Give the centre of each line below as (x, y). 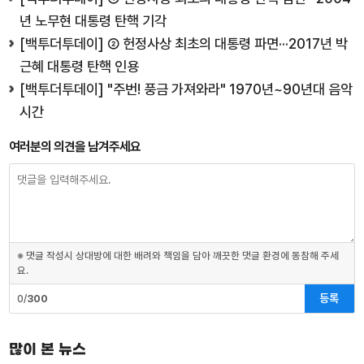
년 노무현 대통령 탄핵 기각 (93, 20)
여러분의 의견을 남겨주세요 (75, 147)
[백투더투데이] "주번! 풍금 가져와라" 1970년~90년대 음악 (186, 89)
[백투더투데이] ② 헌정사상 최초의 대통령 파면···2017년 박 (184, 43)
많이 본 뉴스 (48, 350)
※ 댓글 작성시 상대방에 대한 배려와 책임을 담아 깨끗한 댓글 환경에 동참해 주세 (178, 256)
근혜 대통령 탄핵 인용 (80, 66)
